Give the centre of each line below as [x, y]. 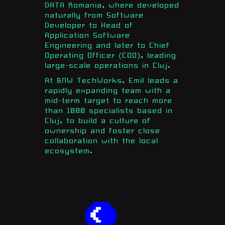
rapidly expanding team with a [108, 91]
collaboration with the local [102, 142]
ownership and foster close [103, 132]
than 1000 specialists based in [109, 111]
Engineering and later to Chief [107, 46]
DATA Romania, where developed [112, 6]
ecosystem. [69, 152]
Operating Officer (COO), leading [111, 56]
